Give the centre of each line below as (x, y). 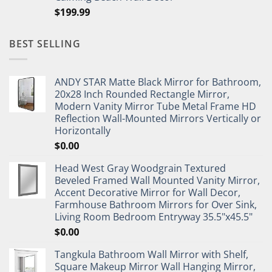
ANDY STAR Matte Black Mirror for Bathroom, (158, 82)
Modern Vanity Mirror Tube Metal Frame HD (155, 106)
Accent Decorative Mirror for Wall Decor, (148, 192)
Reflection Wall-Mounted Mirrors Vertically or (158, 118)
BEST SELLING (45, 44)
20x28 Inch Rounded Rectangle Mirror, (142, 94)
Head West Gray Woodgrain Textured (140, 168)
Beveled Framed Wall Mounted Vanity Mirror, (157, 180)
